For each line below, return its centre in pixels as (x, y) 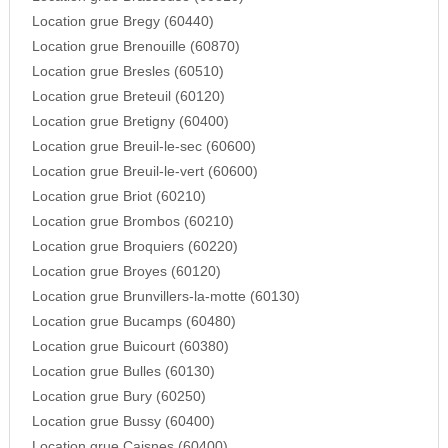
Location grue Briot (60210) (118, 197)
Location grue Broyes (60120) (126, 272)
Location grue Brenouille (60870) (135, 47)
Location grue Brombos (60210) (132, 222)
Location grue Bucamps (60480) (133, 322)
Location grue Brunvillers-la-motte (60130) (165, 297)
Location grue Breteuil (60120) (128, 97)
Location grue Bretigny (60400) (130, 122)
